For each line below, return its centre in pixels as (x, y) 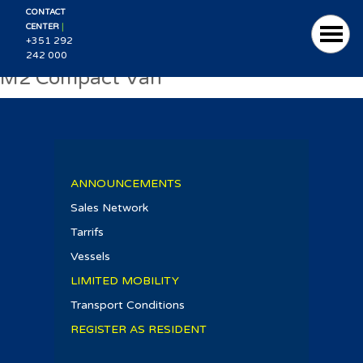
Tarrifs (87, 232)
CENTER (43, 27)
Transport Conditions (128, 305)
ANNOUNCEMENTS (126, 184)
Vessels (90, 256)
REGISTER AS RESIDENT (139, 329)
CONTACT (46, 12)
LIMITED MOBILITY (125, 281)
